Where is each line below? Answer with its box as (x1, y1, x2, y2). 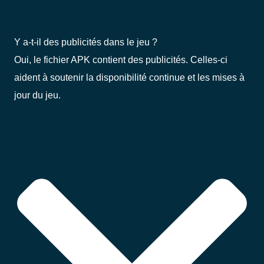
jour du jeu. (14, 90, 61, 101)
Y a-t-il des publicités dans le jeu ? (14, 37, 157, 48)
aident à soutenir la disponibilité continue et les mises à (14, 72, 245, 83)
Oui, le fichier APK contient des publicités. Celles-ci (14, 54, 227, 65)
